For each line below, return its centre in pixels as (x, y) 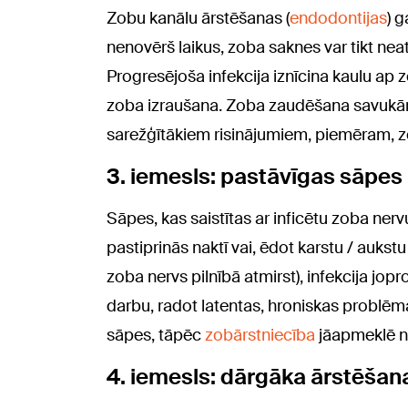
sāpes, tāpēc (156, 335)
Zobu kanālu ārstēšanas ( (198, 18)
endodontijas (338, 18)
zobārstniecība (260, 335)
